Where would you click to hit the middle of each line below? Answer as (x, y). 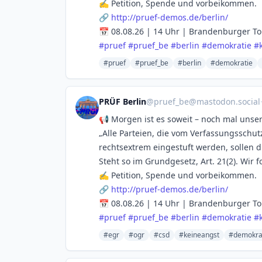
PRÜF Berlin (123, 101)
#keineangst (199, 235)
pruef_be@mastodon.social (207, 101)
